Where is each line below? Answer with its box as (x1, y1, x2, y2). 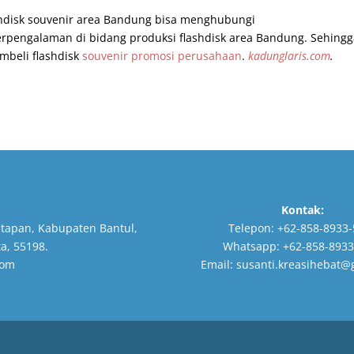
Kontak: (281, 202, 325, 218)
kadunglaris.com (248, 47, 331, 63)
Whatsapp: (222, 239, 283, 254)
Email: (200, 257, 236, 273)
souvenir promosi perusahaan (82, 47, 243, 63)
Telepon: (228, 220, 277, 236)
